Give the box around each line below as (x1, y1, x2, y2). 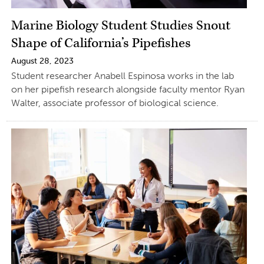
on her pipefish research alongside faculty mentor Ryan (11, 83, 245, 95)
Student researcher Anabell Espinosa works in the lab (11, 70, 234, 81)
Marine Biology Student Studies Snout (11, 16, 230, 34)
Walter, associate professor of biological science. (11, 97, 219, 108)
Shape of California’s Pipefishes (11, 34, 191, 52)
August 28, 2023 (11, 55, 74, 66)
